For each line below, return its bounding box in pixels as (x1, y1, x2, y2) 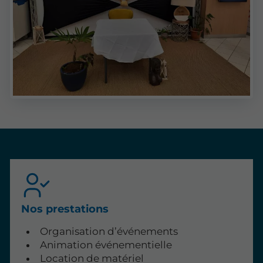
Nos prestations (21, 202, 109, 215)
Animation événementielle (39, 238, 172, 251)
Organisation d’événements (39, 225, 178, 237)
